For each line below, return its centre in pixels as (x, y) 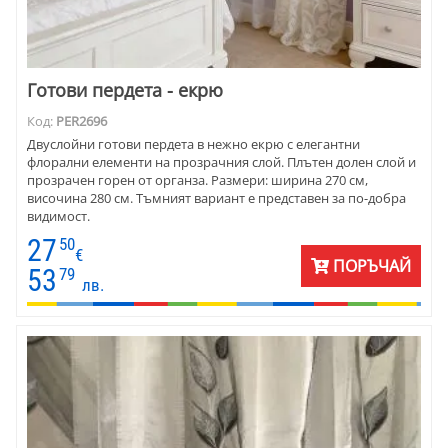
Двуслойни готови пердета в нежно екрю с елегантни (193, 143)
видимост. (58, 215)
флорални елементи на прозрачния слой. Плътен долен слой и (221, 161)
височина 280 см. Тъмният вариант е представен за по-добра (216, 197)
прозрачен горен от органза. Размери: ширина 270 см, (197, 179)
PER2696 (81, 121)
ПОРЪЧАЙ (370, 266)
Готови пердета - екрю (125, 90)
